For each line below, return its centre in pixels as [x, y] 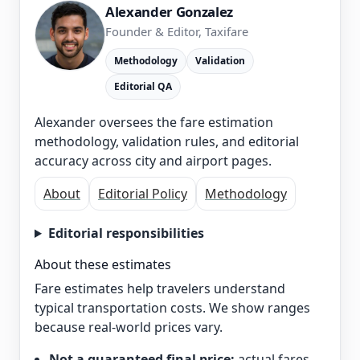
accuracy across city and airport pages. [153, 161]
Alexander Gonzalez [169, 12]
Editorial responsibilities [126, 233]
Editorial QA [143, 86]
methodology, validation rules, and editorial [167, 141]
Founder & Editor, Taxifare [177, 31]
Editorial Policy [143, 194]
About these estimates [103, 264]
